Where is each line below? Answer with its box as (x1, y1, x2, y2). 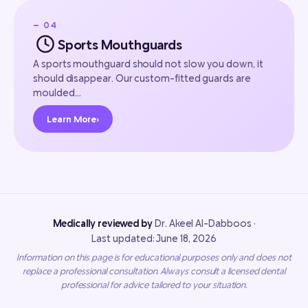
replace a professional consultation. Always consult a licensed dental (22, 265, 286, 277)
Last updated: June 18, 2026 (91, 232, 217, 245)
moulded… (33, 87, 81, 99)
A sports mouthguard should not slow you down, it (33, 58, 263, 70)
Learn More (47, 113, 97, 125)
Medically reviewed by (52, 217, 153, 230)
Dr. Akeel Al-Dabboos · (153, 217, 256, 230)
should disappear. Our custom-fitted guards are (33, 72, 251, 85)
